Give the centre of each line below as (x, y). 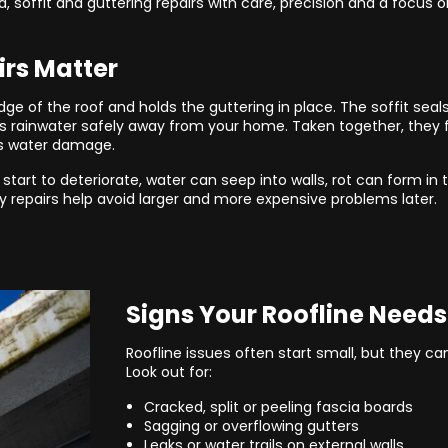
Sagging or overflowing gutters (251, 425)
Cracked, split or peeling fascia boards (278, 406)
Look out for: (169, 371)
